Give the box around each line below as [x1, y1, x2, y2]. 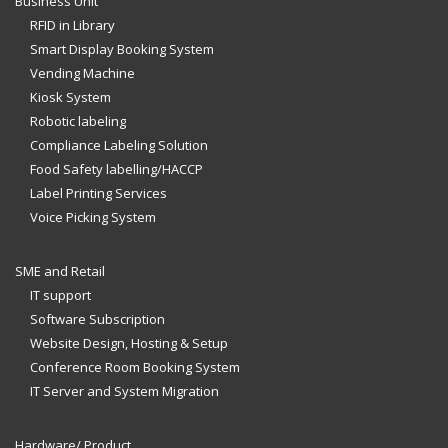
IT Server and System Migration [30, 381, 219, 400]
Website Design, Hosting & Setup [30, 333, 228, 352]
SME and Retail [15, 261, 105, 280]
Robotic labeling [30, 111, 126, 130]
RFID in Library [30, 15, 115, 34]
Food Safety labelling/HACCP [30, 159, 203, 178]
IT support [30, 285, 91, 304]
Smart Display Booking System [30, 39, 214, 58]
